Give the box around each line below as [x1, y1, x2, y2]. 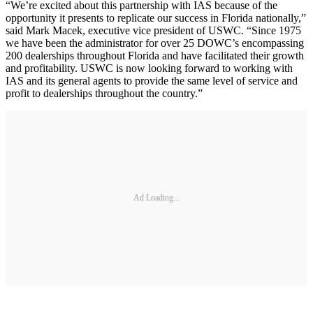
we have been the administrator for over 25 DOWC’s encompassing [6, 36, 304, 49]
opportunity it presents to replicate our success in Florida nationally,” [6, 11, 306, 24]
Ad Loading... [133, 193, 180, 203]
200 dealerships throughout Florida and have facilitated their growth [6, 49, 304, 61]
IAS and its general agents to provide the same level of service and [6, 74, 298, 87]
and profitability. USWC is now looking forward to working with [6, 61, 293, 74]
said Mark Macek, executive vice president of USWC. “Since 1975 [6, 24, 301, 36]
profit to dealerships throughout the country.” [6, 87, 203, 99]
